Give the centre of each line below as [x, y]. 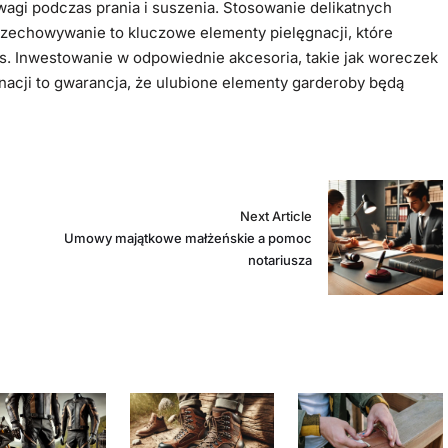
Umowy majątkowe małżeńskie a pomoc [187, 237]
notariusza [279, 259]
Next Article [275, 215]
